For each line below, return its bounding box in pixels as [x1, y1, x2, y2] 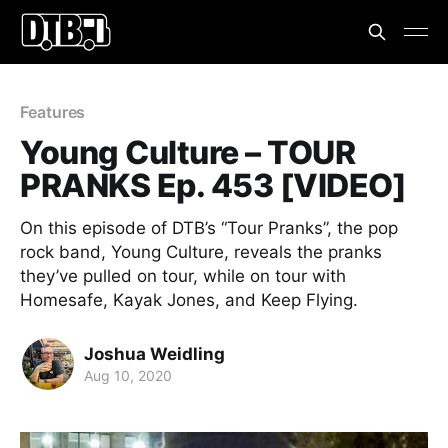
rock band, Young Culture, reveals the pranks [20, 242, 382, 262]
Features [20, 102, 86, 122]
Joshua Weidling [84, 343, 225, 364]
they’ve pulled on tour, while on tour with [20, 266, 346, 286]
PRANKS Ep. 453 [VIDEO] [20, 166, 407, 205]
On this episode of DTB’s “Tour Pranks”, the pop [20, 218, 398, 238]
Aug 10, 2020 [84, 366, 172, 384]
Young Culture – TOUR [20, 133, 356, 172]
